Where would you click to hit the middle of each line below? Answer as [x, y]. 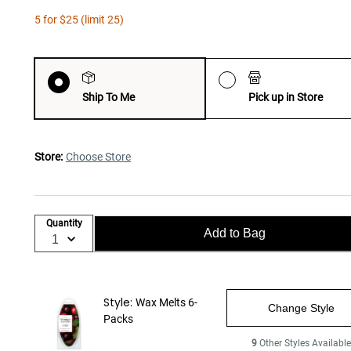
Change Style [302, 308]
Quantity [64, 223]
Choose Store [98, 156]
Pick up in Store [286, 97]
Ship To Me [109, 97]
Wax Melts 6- [166, 302]
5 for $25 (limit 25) [79, 19]
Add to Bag [235, 233]
